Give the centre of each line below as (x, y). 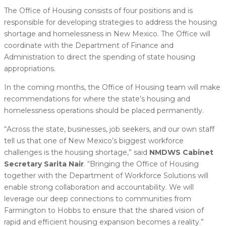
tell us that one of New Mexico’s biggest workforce (94, 140)
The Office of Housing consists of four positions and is (98, 10)
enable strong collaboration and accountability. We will (99, 187)
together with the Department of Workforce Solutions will (106, 175)
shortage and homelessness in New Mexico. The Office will (107, 34)
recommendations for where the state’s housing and (97, 99)
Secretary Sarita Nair (44, 164)
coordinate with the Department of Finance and (89, 45)
